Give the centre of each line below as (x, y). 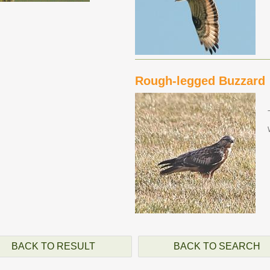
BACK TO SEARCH (217, 246)
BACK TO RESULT (53, 246)
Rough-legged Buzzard (200, 81)
